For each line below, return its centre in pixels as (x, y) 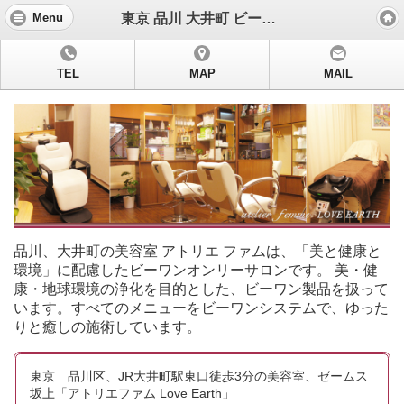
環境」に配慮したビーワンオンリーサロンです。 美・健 (196, 271)
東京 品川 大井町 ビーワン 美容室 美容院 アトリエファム (269, 18)
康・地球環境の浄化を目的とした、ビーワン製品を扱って (201, 289)
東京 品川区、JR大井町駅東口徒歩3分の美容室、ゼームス (199, 376)
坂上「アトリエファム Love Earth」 (132, 394)
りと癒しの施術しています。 (107, 327)
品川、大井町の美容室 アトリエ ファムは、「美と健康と (197, 252)
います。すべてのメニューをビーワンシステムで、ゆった (201, 308)
